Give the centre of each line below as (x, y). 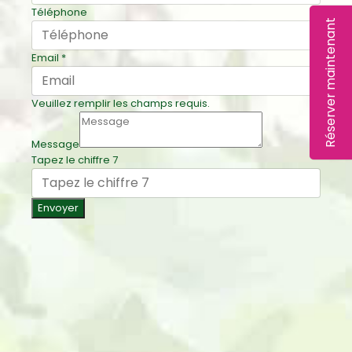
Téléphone (59, 12)
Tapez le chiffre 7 (75, 160)
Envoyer (58, 208)
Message (55, 144)
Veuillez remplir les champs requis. (121, 103)
